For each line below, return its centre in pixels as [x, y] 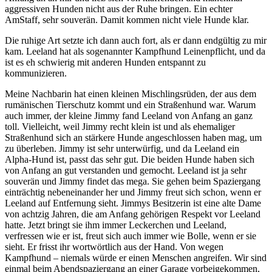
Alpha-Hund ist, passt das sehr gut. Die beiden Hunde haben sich [130, 159]
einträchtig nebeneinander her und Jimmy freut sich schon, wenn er [133, 192]
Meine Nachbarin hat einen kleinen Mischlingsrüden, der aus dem [131, 93]
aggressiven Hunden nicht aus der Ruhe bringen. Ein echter [119, 8]
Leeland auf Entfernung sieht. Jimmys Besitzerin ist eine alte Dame [133, 203]
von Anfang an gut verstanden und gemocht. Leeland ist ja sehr [126, 170]
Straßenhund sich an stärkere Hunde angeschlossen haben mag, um [133, 137]
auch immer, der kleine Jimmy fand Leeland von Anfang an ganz [129, 115]
